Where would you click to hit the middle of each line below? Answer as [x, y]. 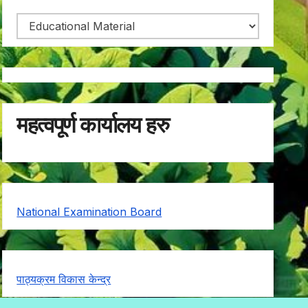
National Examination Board [89, 211]
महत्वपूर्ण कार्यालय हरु [92, 125]
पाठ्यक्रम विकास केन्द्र [64, 279]
